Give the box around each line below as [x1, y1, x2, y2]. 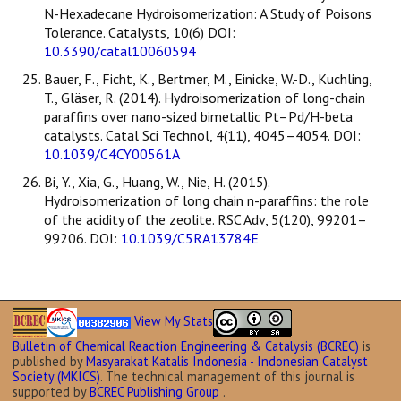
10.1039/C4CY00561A [44, 145, 180, 164]
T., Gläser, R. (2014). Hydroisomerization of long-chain [44, 89, 365, 107]
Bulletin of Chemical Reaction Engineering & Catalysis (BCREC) [13, 337, 360, 355]
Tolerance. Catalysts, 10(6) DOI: [44, 23, 235, 42]
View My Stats [133, 312, 213, 330]
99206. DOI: [44, 229, 121, 248]
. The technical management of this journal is [100, 368, 355, 386]
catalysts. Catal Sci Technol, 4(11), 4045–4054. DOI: [44, 126, 361, 145]
